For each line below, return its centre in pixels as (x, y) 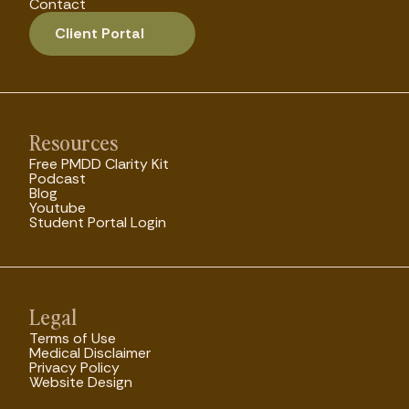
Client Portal (100, 33)
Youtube (58, 208)
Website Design (81, 382)
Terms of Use (73, 338)
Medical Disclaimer (90, 353)
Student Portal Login (98, 222)
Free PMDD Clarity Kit (99, 164)
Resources (73, 142)
